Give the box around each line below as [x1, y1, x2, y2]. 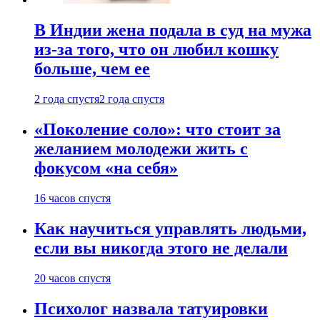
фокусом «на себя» [34, 159, 178, 178]
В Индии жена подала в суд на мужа [34, 21, 311, 40]
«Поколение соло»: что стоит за [34, 120, 281, 139]
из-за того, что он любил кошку [34, 40, 279, 59]
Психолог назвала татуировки [34, 299, 268, 318]
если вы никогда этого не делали [34, 238, 288, 257]
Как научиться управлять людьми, [34, 219, 306, 238]
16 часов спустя [34, 191, 111, 204]
